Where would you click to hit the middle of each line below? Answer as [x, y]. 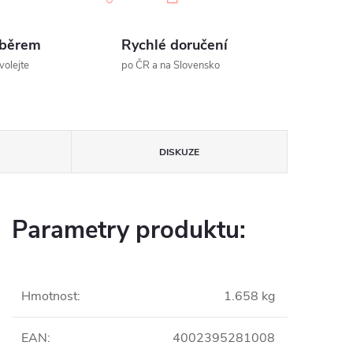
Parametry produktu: [129, 230]
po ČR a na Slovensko [171, 65]
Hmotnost [49, 296]
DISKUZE [179, 152]
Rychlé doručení [175, 45]
